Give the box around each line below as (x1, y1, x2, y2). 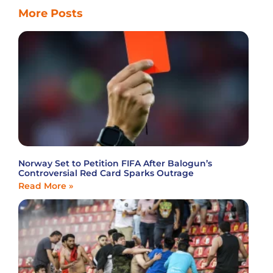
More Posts (18, 6, 83, 20)
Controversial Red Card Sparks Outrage (18, 167, 194, 179)
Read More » (18, 180, 73, 191)
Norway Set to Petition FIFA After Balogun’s (18, 157, 212, 169)
